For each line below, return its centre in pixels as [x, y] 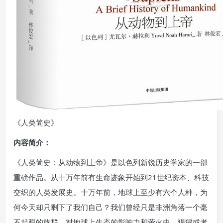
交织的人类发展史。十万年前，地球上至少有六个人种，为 [111, 192]
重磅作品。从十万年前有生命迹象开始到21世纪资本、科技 [111, 177]
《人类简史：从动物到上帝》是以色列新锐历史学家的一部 [111, 162]
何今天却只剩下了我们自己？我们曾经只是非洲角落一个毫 [111, 207]
